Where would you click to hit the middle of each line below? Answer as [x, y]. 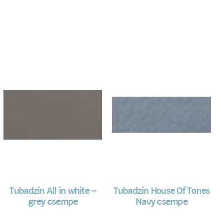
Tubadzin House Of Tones [162, 192]
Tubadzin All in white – [53, 192]
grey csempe [53, 203]
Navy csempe [162, 203]
